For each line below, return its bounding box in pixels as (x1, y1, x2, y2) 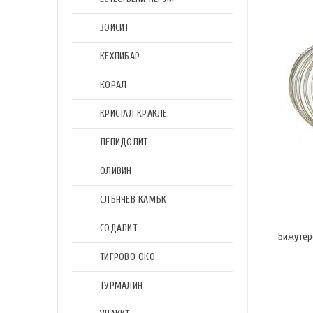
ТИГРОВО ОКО (100, 251, 155, 263)
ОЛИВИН (100, 165, 132, 177)
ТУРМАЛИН (100, 279, 143, 291)
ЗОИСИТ (100, 22, 129, 34)
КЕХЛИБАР (100, 50, 140, 62)
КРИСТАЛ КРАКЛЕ (100, 108, 168, 119)
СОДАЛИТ (100, 222, 137, 234)
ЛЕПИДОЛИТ (100, 136, 148, 148)
